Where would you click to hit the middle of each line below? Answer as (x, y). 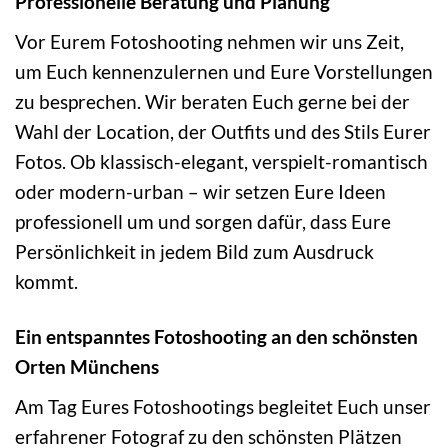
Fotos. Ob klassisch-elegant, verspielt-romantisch (221, 162)
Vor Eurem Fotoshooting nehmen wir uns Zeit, (209, 42)
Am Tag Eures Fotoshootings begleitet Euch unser (223, 406)
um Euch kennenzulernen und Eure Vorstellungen (224, 72)
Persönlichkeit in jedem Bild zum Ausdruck (194, 252)
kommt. (46, 282)
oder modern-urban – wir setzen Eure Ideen (200, 192)
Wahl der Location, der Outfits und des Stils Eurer (223, 132)
